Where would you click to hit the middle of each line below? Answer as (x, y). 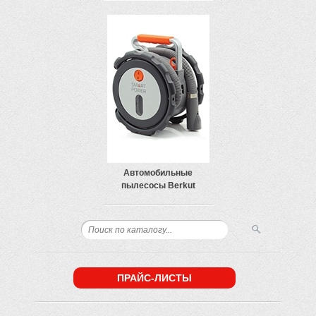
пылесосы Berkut (158, 186)
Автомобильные (158, 173)
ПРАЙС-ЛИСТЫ (154, 278)
